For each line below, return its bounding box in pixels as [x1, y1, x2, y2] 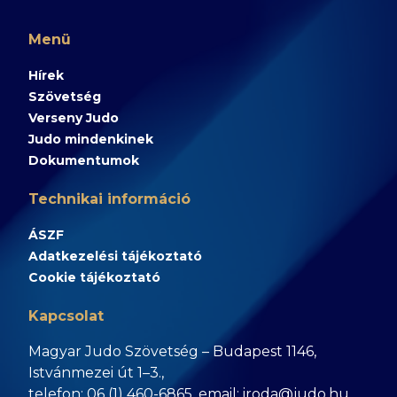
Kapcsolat [28, 307, 104, 324]
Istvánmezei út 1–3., [28, 364, 164, 381]
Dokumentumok [28, 152, 139, 168]
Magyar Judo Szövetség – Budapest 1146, [28, 343, 316, 360]
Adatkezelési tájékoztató [28, 248, 202, 264]
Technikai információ [28, 191, 191, 207]
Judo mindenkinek [28, 131, 153, 147]
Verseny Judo [28, 110, 119, 126]
